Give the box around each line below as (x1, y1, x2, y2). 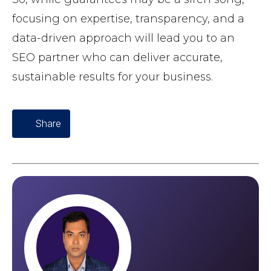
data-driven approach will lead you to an (12, 31, 235, 45)
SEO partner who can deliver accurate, (12, 51, 223, 65)
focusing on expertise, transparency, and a (12, 12, 244, 26)
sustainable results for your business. (12, 70, 213, 84)
